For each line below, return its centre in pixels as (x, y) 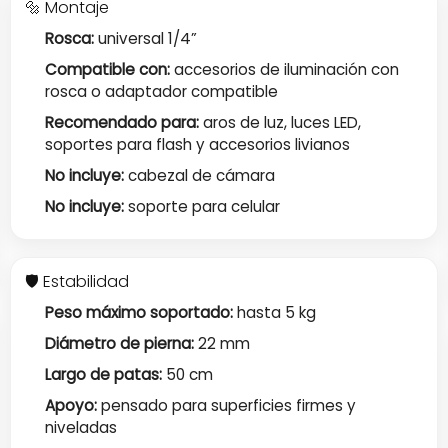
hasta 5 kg (275, 312)
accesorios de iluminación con (285, 69)
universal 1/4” (146, 38)
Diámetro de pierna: (120, 343)
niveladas (81, 428)
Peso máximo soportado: (139, 312)
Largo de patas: (104, 374)
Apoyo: (71, 406)
